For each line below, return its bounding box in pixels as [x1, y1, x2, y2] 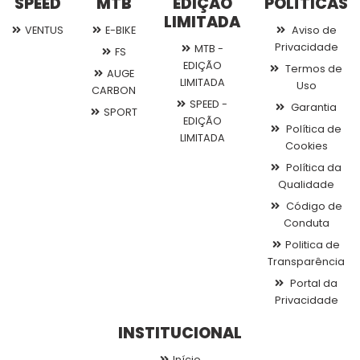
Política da [284, 161, 342, 175]
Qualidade [278, 178, 334, 192]
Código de [283, 199, 342, 214]
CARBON [92, 84, 137, 98]
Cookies [284, 139, 328, 153]
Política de [284, 122, 342, 137]
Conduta [283, 216, 329, 231]
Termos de [283, 62, 342, 76]
